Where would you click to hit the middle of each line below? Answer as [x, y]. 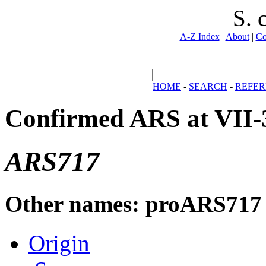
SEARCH [208, 86]
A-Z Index [199, 37]
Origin [59, 243]
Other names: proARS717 [133, 204]
